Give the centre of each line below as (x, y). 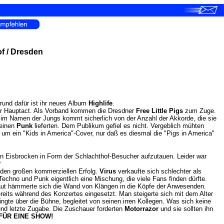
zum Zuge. (199, 111)
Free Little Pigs (159, 111)
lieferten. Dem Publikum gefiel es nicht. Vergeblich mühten (118, 126)
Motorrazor (141, 209)
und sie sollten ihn (186, 209)
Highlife (100, 103)
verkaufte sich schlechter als (159, 171)
